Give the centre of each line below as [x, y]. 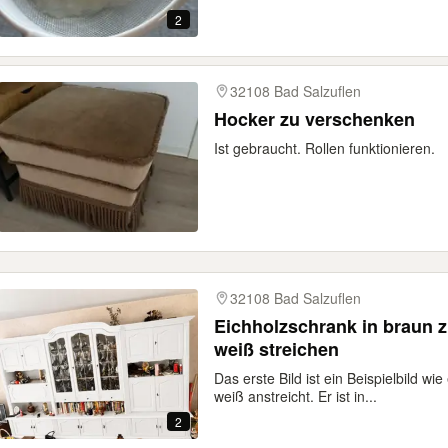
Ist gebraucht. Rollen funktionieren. [324, 148]
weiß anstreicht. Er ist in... [295, 396]
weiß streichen [276, 349]
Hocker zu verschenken [314, 119]
